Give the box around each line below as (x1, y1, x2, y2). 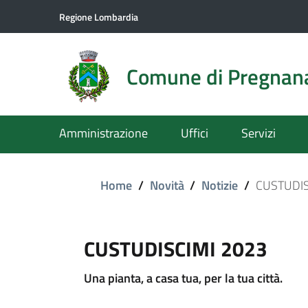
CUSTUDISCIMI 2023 (84, 233, 267, 265)
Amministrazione (59, 124, 148, 142)
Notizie (201, 175, 239, 195)
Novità (149, 175, 184, 195)
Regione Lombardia (59, 9, 138, 24)
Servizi (241, 124, 276, 142)
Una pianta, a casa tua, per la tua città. (84, 269, 283, 288)
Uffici (181, 124, 208, 142)
